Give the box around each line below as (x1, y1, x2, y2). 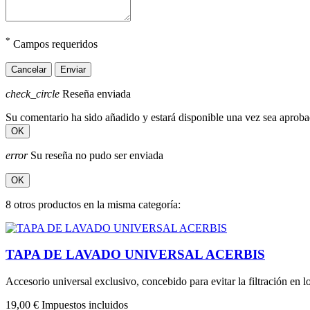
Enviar (60, 64, 86, 75)
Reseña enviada (60, 87, 131, 100)
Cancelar (11, 64, 46, 75)
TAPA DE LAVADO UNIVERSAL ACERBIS (6, 247, 265, 262)
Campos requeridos (10, 38, 98, 51)
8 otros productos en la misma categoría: (6, 198, 181, 210)
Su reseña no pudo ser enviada (28, 149, 163, 161)
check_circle (6, 87, 60, 100)
